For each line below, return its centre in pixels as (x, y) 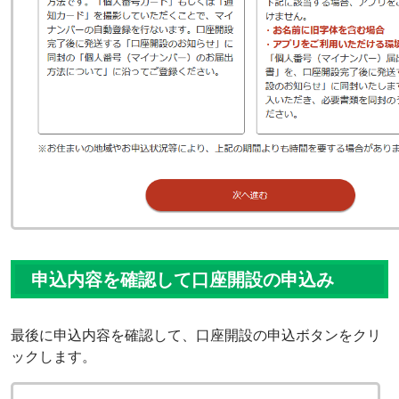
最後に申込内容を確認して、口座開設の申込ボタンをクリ (196, 335)
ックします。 (53, 356)
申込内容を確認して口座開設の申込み (183, 279)
